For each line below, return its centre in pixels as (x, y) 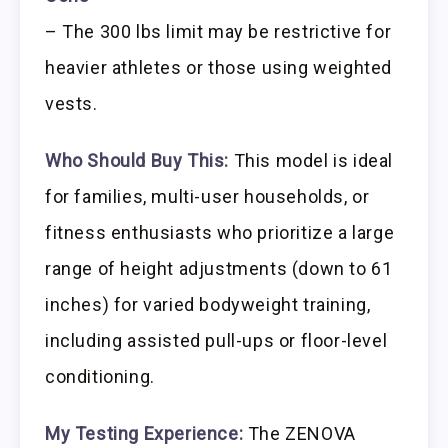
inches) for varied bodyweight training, (208, 305)
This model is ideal (311, 161)
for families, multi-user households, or (207, 197)
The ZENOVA (299, 433)
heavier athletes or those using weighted (219, 68)
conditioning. (100, 377)
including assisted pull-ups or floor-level (216, 341)
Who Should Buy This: (137, 161)
